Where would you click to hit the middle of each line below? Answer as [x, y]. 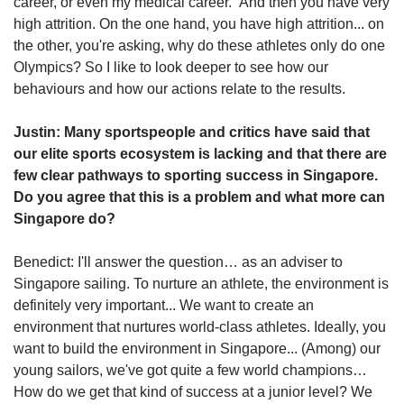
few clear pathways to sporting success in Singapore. [196, 175]
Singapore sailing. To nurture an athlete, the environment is [201, 283]
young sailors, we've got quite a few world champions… [190, 370]
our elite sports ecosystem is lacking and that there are [200, 153]
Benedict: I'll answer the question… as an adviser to [178, 262]
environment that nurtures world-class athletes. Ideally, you [200, 326]
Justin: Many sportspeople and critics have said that [192, 132]
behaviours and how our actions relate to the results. [179, 88]
